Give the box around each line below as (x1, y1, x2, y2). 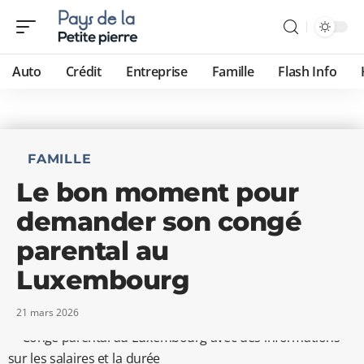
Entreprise (125, 63, 188, 80)
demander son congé (16, 206, 301, 237)
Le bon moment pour (16, 176, 298, 208)
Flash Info (278, 63, 337, 80)
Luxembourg (16, 264, 189, 296)
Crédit (65, 63, 102, 80)
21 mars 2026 (16, 305, 79, 319)
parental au (16, 235, 169, 266)
